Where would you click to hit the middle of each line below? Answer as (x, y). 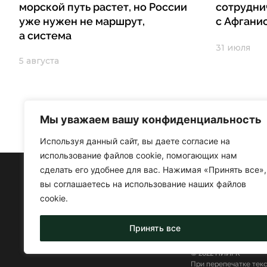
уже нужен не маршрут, (82, 21)
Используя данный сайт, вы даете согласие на (135, 141)
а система (45, 36)
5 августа (39, 61)
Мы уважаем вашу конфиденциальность (151, 119)
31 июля (233, 48)
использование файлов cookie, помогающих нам (139, 155)
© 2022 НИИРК (215, 253)
